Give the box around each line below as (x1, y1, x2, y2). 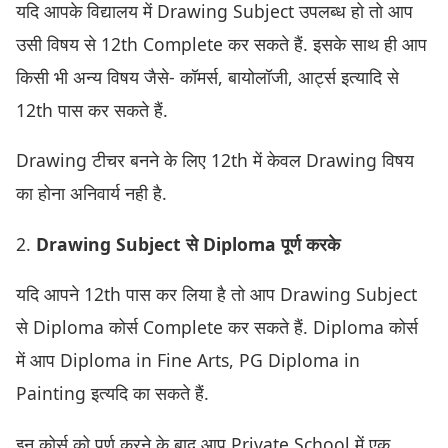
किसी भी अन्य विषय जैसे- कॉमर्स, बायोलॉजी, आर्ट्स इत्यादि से (16, 64, 399, 89)
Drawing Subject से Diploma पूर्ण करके (36, 231, 340, 256)
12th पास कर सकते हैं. (16, 97, 173, 122)
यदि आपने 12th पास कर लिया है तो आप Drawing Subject (16, 282, 417, 307)
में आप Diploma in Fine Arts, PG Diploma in (16, 348, 360, 373)
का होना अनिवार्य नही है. (16, 181, 167, 206)
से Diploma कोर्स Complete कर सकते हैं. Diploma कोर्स (16, 315, 418, 340)
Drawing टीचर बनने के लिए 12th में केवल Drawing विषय (16, 148, 414, 173)
